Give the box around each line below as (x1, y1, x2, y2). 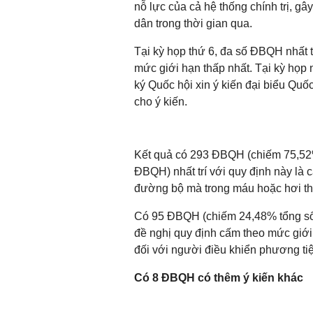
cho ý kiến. (134, 96, 187, 108)
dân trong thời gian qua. (134, 17, 252, 29)
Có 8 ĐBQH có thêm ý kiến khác (134, 272, 303, 284)
